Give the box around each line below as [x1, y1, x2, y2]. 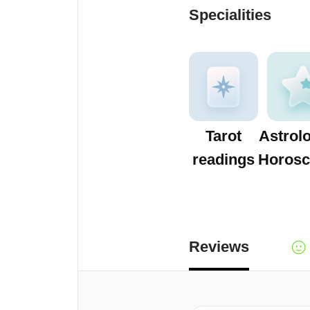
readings [192, 151, 255, 168]
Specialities [189, 6, 271, 24]
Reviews [189, 238, 249, 255]
